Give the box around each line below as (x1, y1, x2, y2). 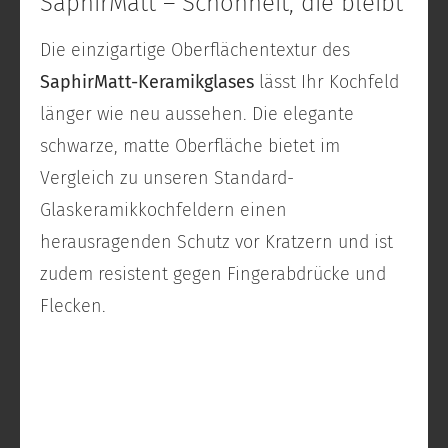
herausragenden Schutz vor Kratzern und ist (40, 231, 393, 254)
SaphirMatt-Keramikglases (40, 71, 254, 94)
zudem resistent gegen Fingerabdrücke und (40, 263, 386, 286)
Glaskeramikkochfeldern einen (40, 199, 287, 222)
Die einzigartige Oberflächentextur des (40, 39, 350, 62)
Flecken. (40, 295, 106, 318)
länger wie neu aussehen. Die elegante (40, 103, 354, 126)
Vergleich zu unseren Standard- (40, 167, 294, 190)
